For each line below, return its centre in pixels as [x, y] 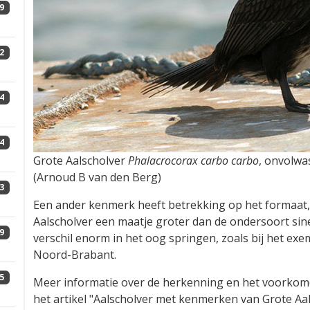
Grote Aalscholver [81, 160]
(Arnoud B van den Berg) [97, 177]
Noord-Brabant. [75, 254]
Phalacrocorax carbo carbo [193, 160]
